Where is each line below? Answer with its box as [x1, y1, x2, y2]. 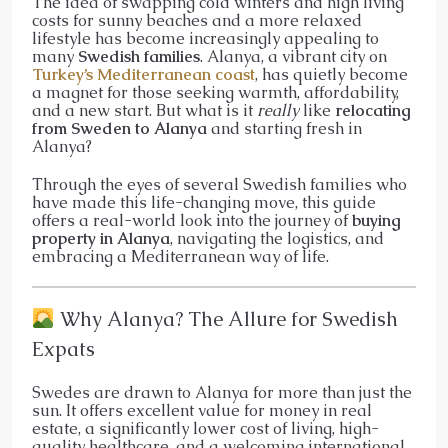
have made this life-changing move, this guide [32, 191, 376, 213]
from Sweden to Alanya [32, 117, 207, 139]
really [257, 99, 299, 121]
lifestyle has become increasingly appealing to [32, 27, 379, 49]
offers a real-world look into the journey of [32, 209, 352, 231]
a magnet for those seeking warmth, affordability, [32, 81, 399, 103]
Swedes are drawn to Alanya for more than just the [32, 381, 412, 403]
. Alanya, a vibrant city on [200, 45, 387, 67]
